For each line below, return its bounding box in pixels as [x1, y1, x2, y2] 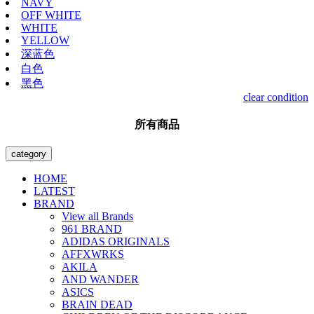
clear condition [243, 91, 308, 103]
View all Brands [62, 210, 133, 222]
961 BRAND [62, 223, 122, 235]
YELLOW [21, 34, 69, 46]
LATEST [34, 185, 75, 197]
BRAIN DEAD [62, 299, 132, 310]
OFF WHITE [21, 9, 81, 21]
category [11, 149, 46, 159]
